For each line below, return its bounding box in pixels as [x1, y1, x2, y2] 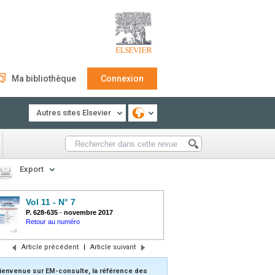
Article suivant [90, 243, 136, 251]
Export [20, 165, 44, 174]
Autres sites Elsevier [36, 108, 111, 117]
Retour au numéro [26, 218, 80, 225]
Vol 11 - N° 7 [26, 197, 76, 207]
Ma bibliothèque [12, 74, 76, 83]
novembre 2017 [64, 209, 113, 216]
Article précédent [21, 243, 79, 251]
